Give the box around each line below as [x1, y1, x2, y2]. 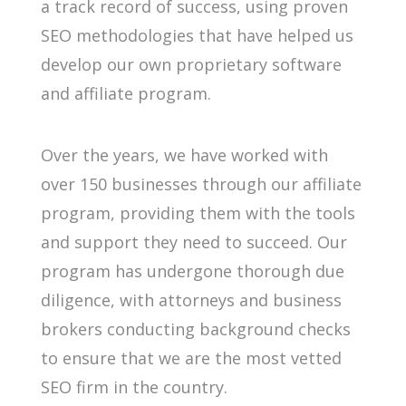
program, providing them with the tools [40, 202, 355, 224]
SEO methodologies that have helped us [40, 24, 353, 46]
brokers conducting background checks [40, 318, 351, 340]
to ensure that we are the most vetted [40, 347, 342, 369]
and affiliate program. [40, 82, 211, 104]
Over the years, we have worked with [40, 144, 328, 166]
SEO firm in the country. [40, 376, 227, 398]
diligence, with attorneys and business [40, 289, 342, 311]
